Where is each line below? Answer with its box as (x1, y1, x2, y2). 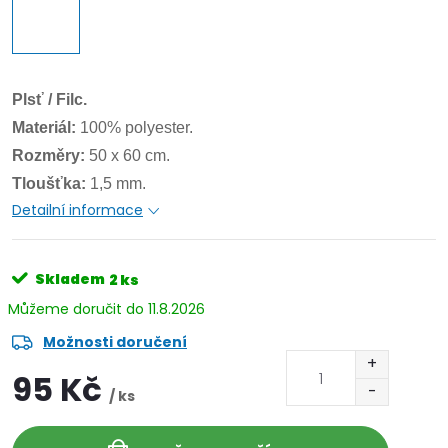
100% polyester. (76, 119, 193, 136)
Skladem (33, 269, 105, 289)
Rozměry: (12, 147, 85, 164)
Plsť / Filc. (12, 91, 87, 108)
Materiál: (12, 119, 76, 136)
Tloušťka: (12, 175, 86, 192)
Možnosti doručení (43, 332, 187, 352)
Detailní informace (12, 200, 143, 220)
